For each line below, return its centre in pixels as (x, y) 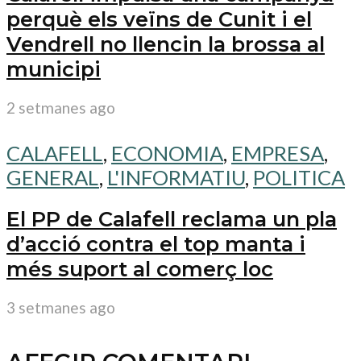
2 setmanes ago (61, 107)
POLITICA (299, 177)
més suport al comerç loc (140, 269)
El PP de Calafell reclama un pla (172, 219)
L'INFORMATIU (176, 177)
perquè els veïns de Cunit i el (159, 19)
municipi (54, 68)
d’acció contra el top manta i (156, 244)
